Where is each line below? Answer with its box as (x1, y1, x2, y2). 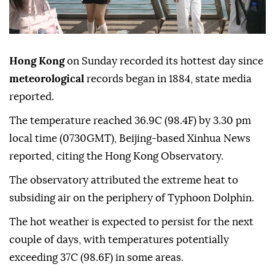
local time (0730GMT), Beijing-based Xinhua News (9, 133, 250, 144)
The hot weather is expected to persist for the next (9, 217, 254, 228)
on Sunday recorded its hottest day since (64, 56, 263, 67)
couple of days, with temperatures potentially (9, 234, 229, 246)
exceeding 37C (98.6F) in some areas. (9, 252, 184, 263)
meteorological (9, 74, 87, 85)
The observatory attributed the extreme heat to (9, 175, 238, 186)
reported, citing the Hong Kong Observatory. (9, 151, 223, 162)
